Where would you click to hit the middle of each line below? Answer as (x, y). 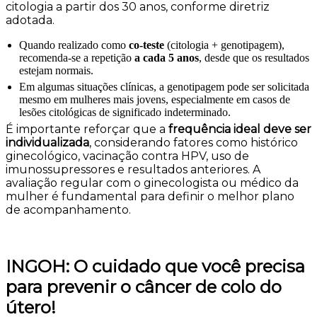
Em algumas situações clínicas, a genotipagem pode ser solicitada (164, 87)
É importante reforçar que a (87, 129)
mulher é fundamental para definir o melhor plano (150, 197)
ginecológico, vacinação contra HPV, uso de (127, 156)
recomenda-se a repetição (77, 58)
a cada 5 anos (167, 58)
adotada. (30, 21)
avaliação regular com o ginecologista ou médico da (152, 183)
